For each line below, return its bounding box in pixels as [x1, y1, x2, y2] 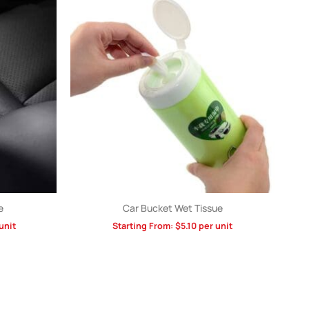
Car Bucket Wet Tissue [122, 201, 223, 215]
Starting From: [112, 220, 175, 232]
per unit [197, 220, 232, 232]
